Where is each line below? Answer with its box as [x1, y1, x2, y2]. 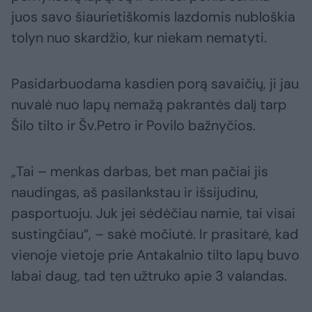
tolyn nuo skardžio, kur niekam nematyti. [11, 29, 267, 47]
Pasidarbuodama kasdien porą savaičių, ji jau [11, 75, 299, 93]
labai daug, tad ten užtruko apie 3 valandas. [11, 267, 287, 286]
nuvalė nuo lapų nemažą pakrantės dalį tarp [11, 95, 287, 114]
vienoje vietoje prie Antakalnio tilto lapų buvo [11, 246, 299, 265]
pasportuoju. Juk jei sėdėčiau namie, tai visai [11, 204, 295, 223]
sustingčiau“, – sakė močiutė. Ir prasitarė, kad [11, 225, 299, 244]
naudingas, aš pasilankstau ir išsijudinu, [11, 183, 258, 202]
